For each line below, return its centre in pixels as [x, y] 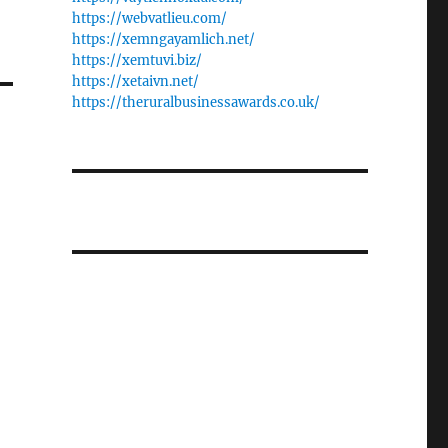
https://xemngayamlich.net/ [163, 39]
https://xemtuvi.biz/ [136, 60]
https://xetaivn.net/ [135, 81]
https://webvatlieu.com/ [149, 18]
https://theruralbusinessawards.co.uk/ [195, 102]
